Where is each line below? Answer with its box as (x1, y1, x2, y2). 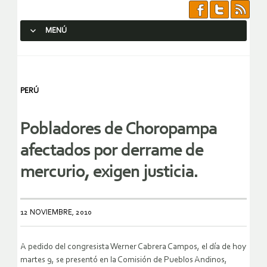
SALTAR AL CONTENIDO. (26, 48, 113, 57)
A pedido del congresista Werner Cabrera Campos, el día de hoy (20, 243, 246, 252)
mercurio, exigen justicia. (20, 164, 198, 182)
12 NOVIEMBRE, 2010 (20, 209, 92, 217)
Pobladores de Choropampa (20, 121, 217, 139)
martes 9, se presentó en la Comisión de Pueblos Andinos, (20, 256, 227, 265)
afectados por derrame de (20, 142, 203, 160)
